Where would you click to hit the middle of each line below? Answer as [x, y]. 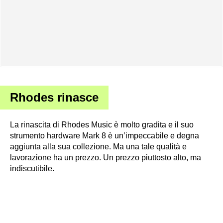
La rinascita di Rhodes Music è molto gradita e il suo [102, 125]
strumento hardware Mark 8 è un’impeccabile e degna [105, 136]
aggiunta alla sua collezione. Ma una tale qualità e [98, 147]
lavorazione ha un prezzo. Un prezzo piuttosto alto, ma [106, 158]
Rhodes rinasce [54, 98]
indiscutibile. [32, 169]
